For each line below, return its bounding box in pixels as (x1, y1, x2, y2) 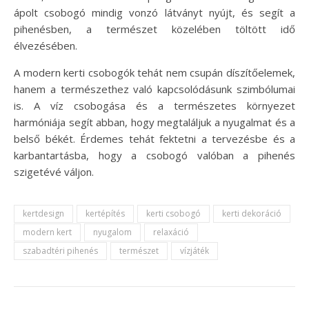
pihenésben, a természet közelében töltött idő (14, 21, 295, 36)
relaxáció (153, 226, 189, 238)
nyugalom (93, 226, 132, 238)
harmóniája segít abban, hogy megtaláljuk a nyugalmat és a (14, 114, 295, 129)
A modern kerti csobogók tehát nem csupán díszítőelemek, (14, 65, 295, 79)
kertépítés (86, 207, 125, 219)
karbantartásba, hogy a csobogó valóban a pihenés (14, 148, 295, 162)
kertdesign (23, 207, 64, 219)
